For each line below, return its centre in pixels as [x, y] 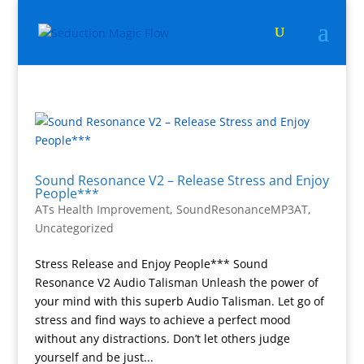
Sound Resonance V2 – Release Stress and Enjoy [182, 180]
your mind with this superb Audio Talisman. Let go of [179, 301]
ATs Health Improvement [102, 209]
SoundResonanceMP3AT [242, 209]
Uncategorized [74, 228]
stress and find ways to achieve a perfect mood [162, 320]
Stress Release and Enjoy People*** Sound [151, 264]
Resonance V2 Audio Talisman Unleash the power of [176, 282]
